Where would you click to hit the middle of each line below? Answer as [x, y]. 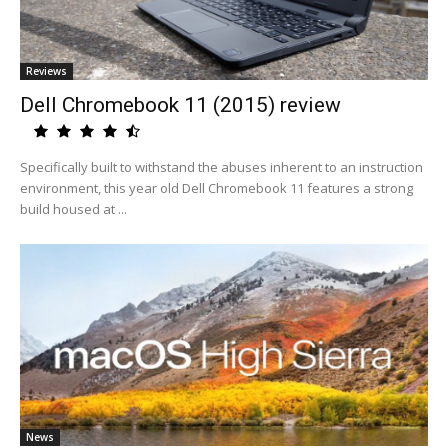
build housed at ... [73, 209]
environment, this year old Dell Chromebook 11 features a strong [216, 188]
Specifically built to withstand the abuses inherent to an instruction [221, 167]
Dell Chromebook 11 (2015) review [180, 105]
